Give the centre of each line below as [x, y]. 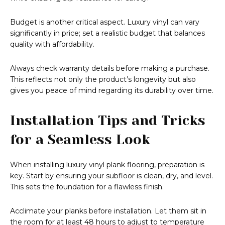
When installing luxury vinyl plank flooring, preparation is [107, 165]
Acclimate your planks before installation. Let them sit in [108, 211]
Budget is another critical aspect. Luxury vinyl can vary [105, 22]
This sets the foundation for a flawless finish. [87, 187]
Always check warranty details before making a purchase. [110, 69]
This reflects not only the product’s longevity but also [103, 80]
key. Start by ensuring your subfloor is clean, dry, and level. [111, 176]
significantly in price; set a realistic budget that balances [107, 33]
